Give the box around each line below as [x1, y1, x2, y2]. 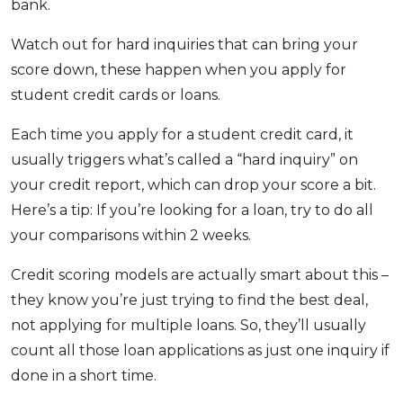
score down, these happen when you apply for [11, 60, 346, 78]
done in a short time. [11, 366, 157, 384]
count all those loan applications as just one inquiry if [11, 341, 390, 359]
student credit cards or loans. [11, 85, 220, 103]
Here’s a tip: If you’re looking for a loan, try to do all [11, 201, 373, 219]
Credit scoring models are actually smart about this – [11, 265, 389, 283]
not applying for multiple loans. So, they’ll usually [11, 316, 366, 334]
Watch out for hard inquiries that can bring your [11, 35, 358, 53]
